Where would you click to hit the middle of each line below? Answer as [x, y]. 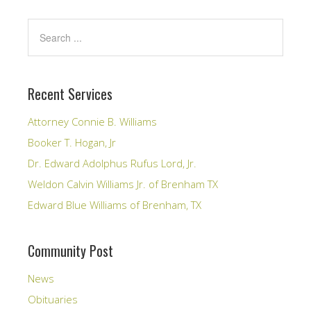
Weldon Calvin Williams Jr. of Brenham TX [123, 184]
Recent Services [70, 94]
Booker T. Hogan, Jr [72, 142]
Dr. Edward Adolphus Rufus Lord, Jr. [112, 163]
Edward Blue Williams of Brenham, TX [115, 205]
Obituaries [53, 299]
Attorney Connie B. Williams [92, 121]
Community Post [70, 251]
